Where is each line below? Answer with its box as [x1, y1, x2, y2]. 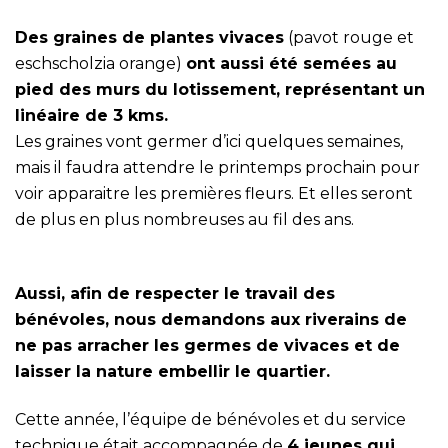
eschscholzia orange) [15, 54, 186, 74]
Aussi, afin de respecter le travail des [15, 284, 335, 304]
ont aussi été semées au [186, 54, 397, 74]
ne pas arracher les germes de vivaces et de [15, 336, 400, 356]
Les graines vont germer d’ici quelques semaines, [15, 132, 403, 152]
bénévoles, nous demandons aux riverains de [15, 310, 407, 330]
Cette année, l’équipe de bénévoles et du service [15, 410, 406, 430]
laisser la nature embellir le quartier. [15, 362, 330, 382]
